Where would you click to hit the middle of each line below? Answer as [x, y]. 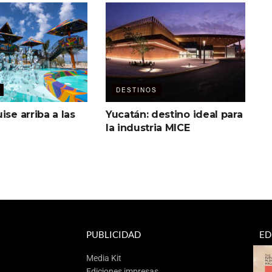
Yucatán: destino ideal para [174, 114]
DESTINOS [136, 90]
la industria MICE [148, 127]
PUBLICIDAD [114, 234]
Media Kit [104, 258]
